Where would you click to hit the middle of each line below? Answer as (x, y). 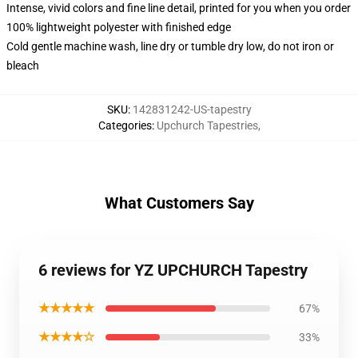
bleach (23, 66)
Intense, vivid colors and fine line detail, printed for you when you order (179, 8)
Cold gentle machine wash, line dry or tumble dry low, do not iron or (170, 46)
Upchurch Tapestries (207, 125)
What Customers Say (179, 203)
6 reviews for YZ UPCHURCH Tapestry (173, 270)
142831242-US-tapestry (192, 109)
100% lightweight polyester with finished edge (119, 27)
